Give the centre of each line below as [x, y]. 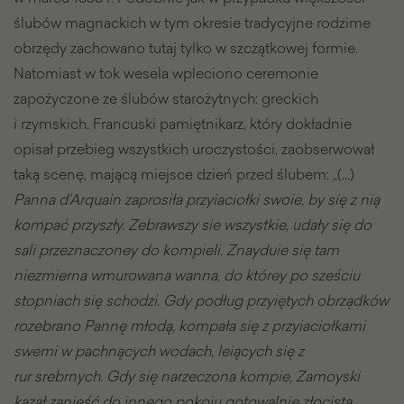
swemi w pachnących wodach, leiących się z [159, 351]
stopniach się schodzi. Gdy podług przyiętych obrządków [201, 301]
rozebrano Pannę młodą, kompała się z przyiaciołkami [189, 326]
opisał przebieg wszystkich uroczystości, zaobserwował [194, 149]
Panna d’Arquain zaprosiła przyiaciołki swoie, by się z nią [197, 200]
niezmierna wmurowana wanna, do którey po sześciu [187, 275]
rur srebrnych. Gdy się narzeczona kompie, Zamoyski [187, 376]
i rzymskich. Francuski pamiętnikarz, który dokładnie [183, 124]
